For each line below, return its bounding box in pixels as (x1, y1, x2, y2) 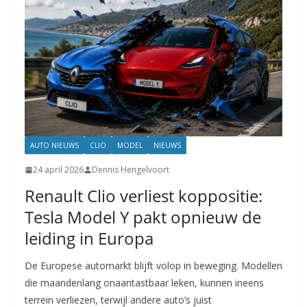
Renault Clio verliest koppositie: (25, 184, 262, 208)
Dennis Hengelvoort (92, 164, 169, 176)
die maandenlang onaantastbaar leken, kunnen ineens (25, 276, 264, 290)
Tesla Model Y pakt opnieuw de (25, 206, 261, 229)
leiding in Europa (25, 227, 153, 250)
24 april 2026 (33, 164, 84, 176)
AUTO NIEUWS (30, 140, 79, 151)
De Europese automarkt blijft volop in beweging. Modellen (25, 259, 282, 273)
